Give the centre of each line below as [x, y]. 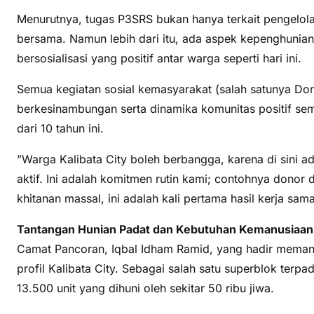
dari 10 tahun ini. [60, 129]
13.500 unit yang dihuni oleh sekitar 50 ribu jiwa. [145, 288]
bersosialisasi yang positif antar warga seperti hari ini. [159, 59]
